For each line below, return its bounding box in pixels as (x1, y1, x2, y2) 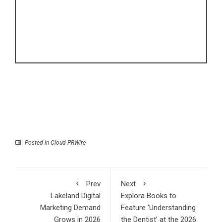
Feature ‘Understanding (121, 203, 196, 213)
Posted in (23, 139, 51, 147)
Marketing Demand (40, 203, 101, 213)
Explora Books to (121, 191, 176, 201)
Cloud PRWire (51, 139, 86, 147)
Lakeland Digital (51, 191, 101, 201)
